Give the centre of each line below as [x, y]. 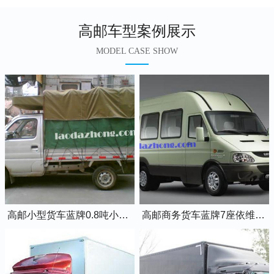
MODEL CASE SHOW [137, 51]
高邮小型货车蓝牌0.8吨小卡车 [124, 215]
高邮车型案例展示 [137, 31]
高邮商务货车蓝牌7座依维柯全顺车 [260, 215]
